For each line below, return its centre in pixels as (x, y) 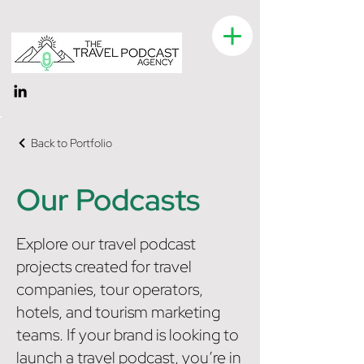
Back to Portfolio (71, 143)
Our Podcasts (108, 199)
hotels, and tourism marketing (118, 312)
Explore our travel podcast (106, 244)
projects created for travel (104, 266)
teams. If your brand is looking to (128, 335)
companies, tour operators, (110, 289)
